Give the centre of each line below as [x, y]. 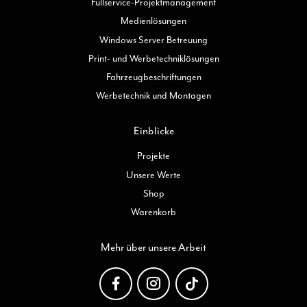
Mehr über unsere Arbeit [153, 247]
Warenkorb [153, 212]
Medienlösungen [153, 21]
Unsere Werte [153, 175]
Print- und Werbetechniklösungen [153, 58]
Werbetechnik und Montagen [153, 96]
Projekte [153, 156]
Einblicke [153, 131]
